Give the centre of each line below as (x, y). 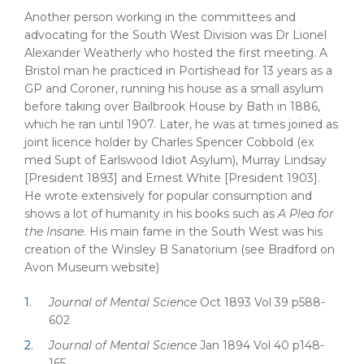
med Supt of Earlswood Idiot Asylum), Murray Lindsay (175, 160)
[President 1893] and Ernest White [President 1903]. (172, 178)
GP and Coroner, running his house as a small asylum (174, 88)
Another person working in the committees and (160, 17)
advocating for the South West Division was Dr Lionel (175, 35)
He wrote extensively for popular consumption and (168, 195)
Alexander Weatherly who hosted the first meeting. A (176, 52)
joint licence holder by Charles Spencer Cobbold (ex (169, 142)
